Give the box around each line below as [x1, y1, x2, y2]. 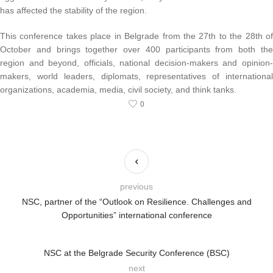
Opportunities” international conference [61, 210, 212, 221]
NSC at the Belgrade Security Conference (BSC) [43, 248, 230, 258]
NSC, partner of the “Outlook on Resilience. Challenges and [21, 197, 252, 207]
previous [120, 182, 153, 192]
